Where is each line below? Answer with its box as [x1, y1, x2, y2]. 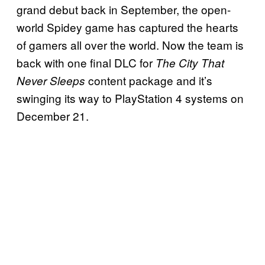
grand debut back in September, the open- [17, 1, 231, 18]
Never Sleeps [17, 73, 88, 89]
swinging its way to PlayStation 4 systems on [17, 90, 244, 106]
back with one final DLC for [17, 54, 156, 71]
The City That [156, 55, 224, 71]
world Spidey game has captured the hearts [17, 19, 238, 35]
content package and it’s [88, 72, 212, 89]
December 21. [17, 108, 89, 124]
